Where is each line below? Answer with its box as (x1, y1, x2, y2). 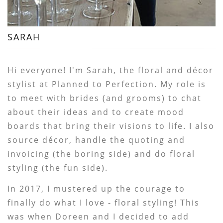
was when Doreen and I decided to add (7, 211, 190, 222)
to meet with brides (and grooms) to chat (7, 92, 202, 104)
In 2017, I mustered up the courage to (7, 183, 186, 194)
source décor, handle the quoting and (7, 134, 186, 145)
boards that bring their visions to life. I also (7, 120, 215, 131)
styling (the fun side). (7, 162, 109, 173)
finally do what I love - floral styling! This (7, 197, 200, 208)
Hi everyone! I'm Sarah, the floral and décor (7, 64, 214, 76)
